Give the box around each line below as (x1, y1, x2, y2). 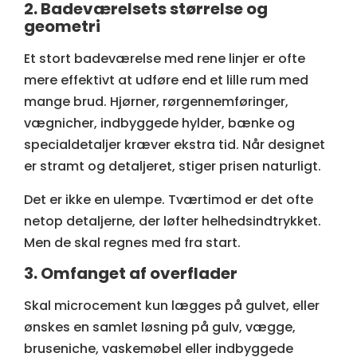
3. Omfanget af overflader (24, 261, 237, 284)
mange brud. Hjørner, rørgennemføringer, (24, 92, 288, 112)
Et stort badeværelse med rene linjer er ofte (24, 49, 305, 69)
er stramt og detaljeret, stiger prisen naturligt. (24, 157, 321, 176)
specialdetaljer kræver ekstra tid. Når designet (24, 135, 325, 155)
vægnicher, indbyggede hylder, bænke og (24, 114, 295, 133)
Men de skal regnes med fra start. (24, 233, 241, 252)
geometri (24, 15, 100, 38)
